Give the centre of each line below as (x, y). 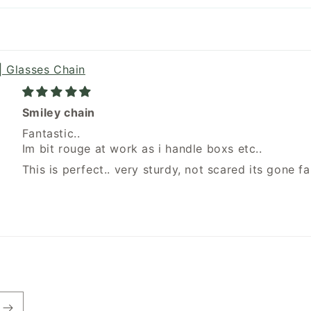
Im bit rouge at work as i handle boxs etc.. (142, 148)
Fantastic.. (51, 133)
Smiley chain (58, 112)
